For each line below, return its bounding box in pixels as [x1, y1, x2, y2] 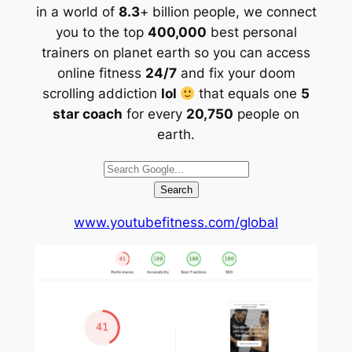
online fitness [57, 65, 145, 81]
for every [123, 106, 186, 122]
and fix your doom [176, 65, 295, 81]
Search [159, 183, 192, 196]
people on [233, 106, 299, 122]
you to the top [55, 24, 148, 40]
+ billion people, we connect [139, 4, 317, 20]
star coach [53, 106, 123, 122]
